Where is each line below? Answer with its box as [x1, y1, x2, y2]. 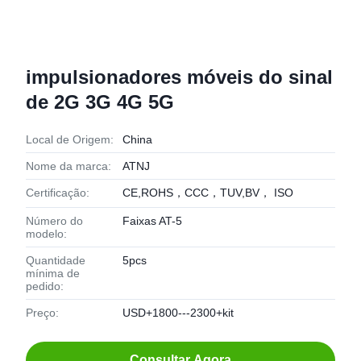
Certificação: [26, 186, 89, 199]
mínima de [26, 267, 80, 280]
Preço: [26, 306, 59, 319]
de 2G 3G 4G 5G [26, 91, 174, 113]
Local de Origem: [26, 133, 114, 146]
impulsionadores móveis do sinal [26, 66, 333, 88]
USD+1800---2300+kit [122, 306, 234, 319]
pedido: [26, 280, 64, 293]
